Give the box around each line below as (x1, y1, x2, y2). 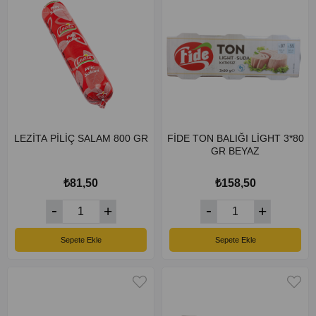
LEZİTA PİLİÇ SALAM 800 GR (13, 133, 148, 144)
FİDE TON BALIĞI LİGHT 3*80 (166, 133, 304, 144)
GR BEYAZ (211, 145, 260, 157)
